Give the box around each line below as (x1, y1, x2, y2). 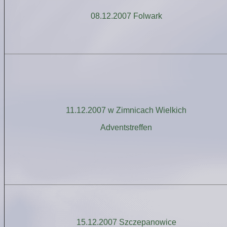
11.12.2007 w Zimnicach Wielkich (66, 106, 186, 115)
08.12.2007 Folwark (90, 12, 162, 20)
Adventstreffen (100, 123, 152, 132)
